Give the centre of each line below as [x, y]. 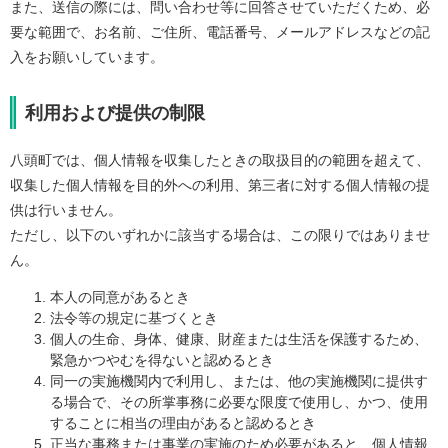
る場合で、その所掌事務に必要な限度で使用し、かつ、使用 [239, 402]
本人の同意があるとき [120, 297]
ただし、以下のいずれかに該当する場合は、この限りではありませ [220, 235]
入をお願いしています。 [87, 57]
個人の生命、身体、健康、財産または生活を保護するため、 [239, 339]
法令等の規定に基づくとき [134, 318]
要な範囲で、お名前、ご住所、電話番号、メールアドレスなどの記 [220, 32]
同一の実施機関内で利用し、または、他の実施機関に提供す [239, 381]
